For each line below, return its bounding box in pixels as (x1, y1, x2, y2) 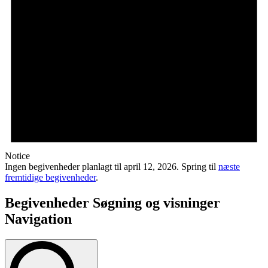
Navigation (5, 211, 72, 227)
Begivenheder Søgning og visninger (5, 195, 220, 211)
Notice (5, 151, 30, 162)
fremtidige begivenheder (5, 172, 96, 183)
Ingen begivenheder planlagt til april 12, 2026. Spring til (5, 162, 218, 172)
